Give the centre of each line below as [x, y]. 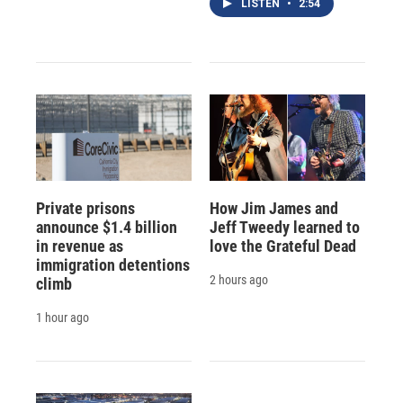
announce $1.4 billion [107, 227]
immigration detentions [113, 264]
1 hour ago [63, 317]
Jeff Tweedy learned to [284, 227]
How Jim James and [273, 208]
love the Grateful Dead [282, 246]
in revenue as [80, 246]
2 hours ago [238, 279]
